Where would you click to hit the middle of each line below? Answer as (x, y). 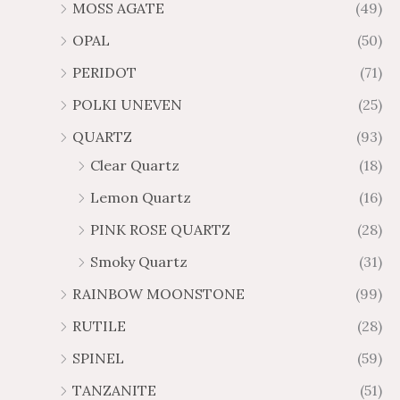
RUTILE (99, 325)
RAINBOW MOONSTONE (158, 293)
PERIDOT (104, 72)
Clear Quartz (135, 165)
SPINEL (98, 358)
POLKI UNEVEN (127, 104)
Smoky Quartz (139, 261)
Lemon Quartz (141, 197)
